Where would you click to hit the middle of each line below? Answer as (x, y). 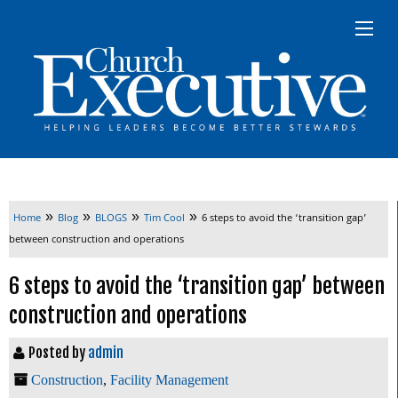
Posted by (58, 352)
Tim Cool (164, 219)
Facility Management (169, 379)
